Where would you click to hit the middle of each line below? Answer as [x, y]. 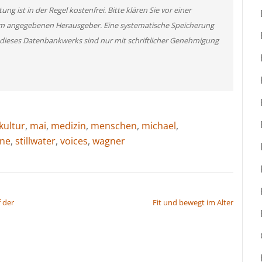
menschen [114, 125]
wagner [109, 141]
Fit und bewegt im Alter [193, 202]
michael [159, 125]
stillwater [35, 141]
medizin [68, 125]
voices [74, 141]
